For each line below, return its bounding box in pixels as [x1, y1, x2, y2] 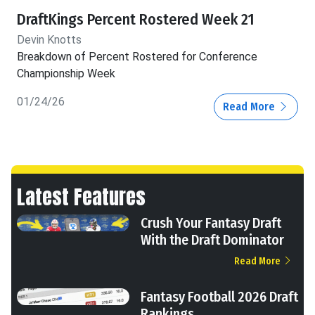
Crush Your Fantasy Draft [141, 214, 281, 231]
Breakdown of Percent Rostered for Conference [17, 49, 257, 63]
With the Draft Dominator [141, 231, 284, 248]
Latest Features [17, 181, 146, 212]
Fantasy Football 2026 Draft [141, 288, 298, 305]
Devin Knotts [17, 32, 82, 46]
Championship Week [17, 66, 115, 80]
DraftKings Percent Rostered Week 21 [17, 10, 255, 29]
